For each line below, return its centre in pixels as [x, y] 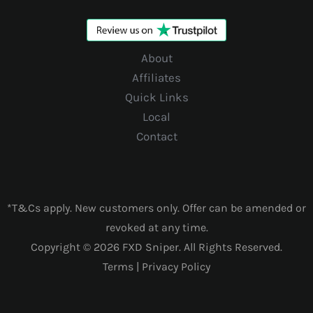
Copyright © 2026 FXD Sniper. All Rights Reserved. [156, 247]
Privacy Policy [176, 267]
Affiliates [156, 78]
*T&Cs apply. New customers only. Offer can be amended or [156, 208]
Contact [156, 136]
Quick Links [156, 97]
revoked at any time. [156, 227]
